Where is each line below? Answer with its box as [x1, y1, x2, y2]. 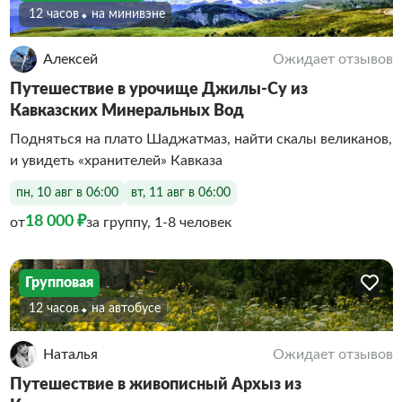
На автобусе [98, 302, 161, 315]
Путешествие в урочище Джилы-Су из [9, 82, 308, 98]
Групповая [25, 275, 93, 290]
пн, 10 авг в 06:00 [15, 186, 118, 199]
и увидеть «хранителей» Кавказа [9, 153, 223, 168]
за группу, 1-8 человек [85, 214, 232, 230]
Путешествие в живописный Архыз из [9, 376, 301, 393]
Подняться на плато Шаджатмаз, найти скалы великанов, [9, 132, 392, 146]
